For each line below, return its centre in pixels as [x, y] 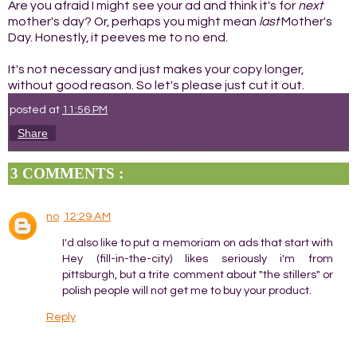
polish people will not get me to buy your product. [187, 291]
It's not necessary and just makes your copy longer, [156, 69]
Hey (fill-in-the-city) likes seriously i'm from [198, 259]
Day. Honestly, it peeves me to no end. [118, 37]
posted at [36, 109]
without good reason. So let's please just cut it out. [156, 85]
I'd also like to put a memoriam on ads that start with [198, 243]
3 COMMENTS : [67, 173]
